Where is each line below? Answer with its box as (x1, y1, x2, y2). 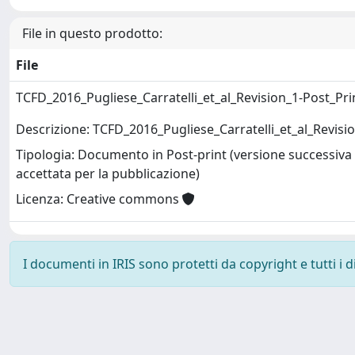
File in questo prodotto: (22, 24, 162, 42)
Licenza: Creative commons (16, 190, 182, 208)
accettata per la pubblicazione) (16, 165, 200, 183)
